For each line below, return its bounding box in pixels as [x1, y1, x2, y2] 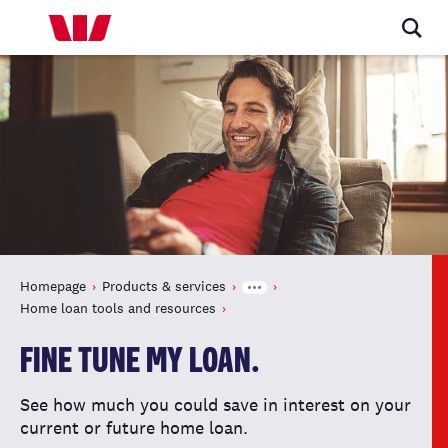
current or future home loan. [20, 416, 248, 439]
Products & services [102, 277, 226, 295]
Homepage [20, 277, 86, 295]
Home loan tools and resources [20, 299, 216, 317]
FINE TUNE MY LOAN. [20, 345, 260, 379]
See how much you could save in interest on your [20, 393, 411, 416]
